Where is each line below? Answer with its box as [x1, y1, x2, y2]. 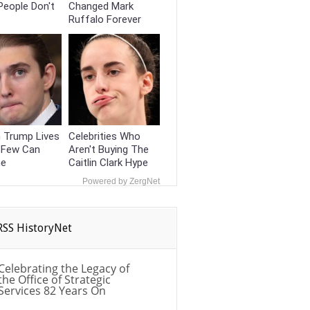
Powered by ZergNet [82, 176, 160, 186]
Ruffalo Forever [69, 13, 142, 26]
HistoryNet [17, 221, 72, 235]
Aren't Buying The [69, 143, 149, 156]
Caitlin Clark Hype [69, 156, 149, 169]
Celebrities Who [69, 129, 141, 143]
